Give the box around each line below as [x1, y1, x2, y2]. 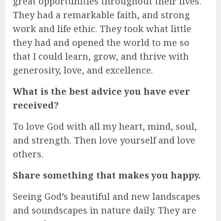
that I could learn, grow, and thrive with [13, 50, 189, 63]
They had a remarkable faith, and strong [13, 9, 190, 21]
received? [13, 99, 59, 111]
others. [13, 148, 43, 160]
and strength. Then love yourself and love [13, 134, 195, 147]
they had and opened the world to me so [13, 37, 189, 49]
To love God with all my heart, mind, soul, [13, 120, 197, 133]
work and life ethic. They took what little [13, 23, 191, 35]
